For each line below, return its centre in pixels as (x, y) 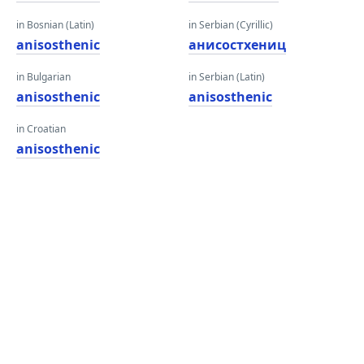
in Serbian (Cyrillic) (231, 25)
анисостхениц (237, 45)
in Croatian (41, 129)
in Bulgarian (43, 77)
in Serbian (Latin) (227, 77)
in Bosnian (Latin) (55, 25)
